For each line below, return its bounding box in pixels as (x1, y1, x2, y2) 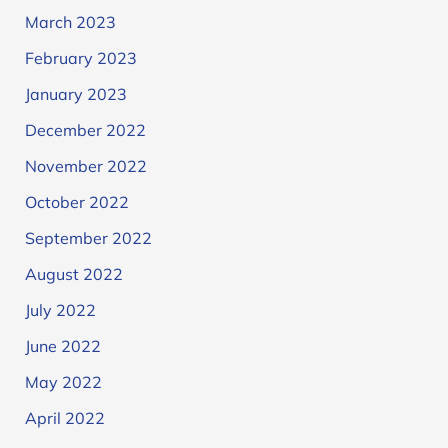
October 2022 (24, 191, 129, 212)
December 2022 (24, 119, 146, 140)
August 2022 (24, 263, 123, 284)
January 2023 (24, 83, 127, 104)
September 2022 (24, 227, 152, 248)
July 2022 (24, 299, 96, 320)
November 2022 (24, 155, 147, 176)
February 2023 (24, 47, 137, 68)
